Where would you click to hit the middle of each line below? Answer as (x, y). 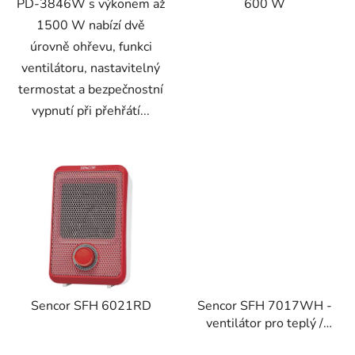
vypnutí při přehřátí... (91, 111)
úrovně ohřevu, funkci (91, 47)
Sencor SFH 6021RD (91, 305)
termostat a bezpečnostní (91, 90)
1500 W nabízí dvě (91, 26)
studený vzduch (264, 340)
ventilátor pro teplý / (264, 323)
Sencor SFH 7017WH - (264, 305)
